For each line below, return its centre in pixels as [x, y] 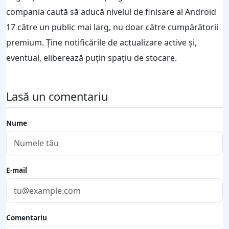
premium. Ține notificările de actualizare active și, [101, 42]
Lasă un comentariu [57, 96]
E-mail [17, 170]
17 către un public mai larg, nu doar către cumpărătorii [112, 27]
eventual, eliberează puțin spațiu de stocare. [91, 58]
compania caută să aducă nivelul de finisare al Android [111, 12]
